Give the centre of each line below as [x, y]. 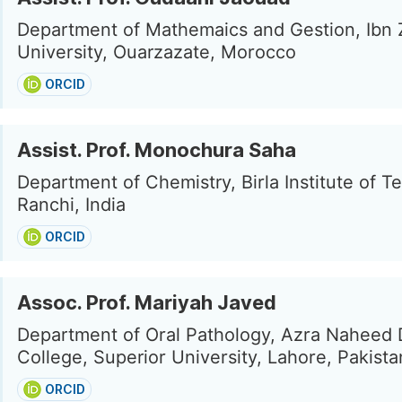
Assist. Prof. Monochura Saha [157, 150]
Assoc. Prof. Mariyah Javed [147, 302]
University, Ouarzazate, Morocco [157, 52]
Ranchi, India [71, 205]
